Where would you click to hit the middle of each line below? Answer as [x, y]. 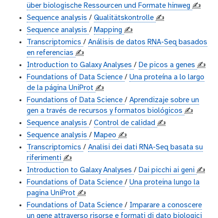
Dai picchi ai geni [168, 171]
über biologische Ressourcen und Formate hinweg [109, 6]
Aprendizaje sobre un [164, 100]
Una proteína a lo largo [167, 78]
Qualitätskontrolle [125, 18]
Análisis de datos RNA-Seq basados [148, 43]
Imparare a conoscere [166, 206]
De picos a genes [168, 65]
